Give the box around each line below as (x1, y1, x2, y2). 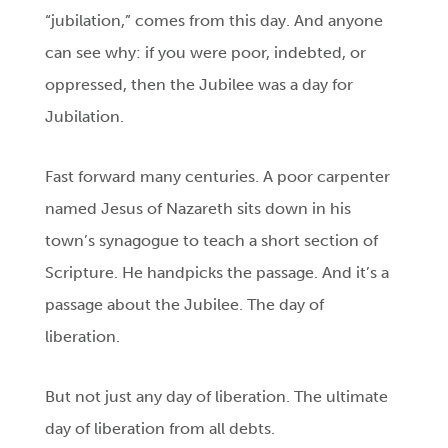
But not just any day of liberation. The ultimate (45, 387, 389, 407)
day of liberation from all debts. (45, 419, 276, 439)
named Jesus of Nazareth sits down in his (45, 199, 352, 219)
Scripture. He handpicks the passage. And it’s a (45, 263, 390, 283)
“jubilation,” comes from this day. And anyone (45, 11, 384, 31)
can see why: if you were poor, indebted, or (45, 43, 367, 63)
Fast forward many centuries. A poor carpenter (45, 167, 391, 187)
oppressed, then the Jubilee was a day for (45, 75, 354, 95)
